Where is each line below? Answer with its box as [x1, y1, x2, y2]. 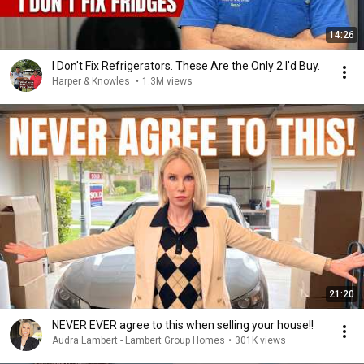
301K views [235, 335, 286, 346]
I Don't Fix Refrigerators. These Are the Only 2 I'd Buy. [52, 59, 320, 72]
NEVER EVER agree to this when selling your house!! [119, 318, 314, 331]
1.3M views [142, 76, 193, 87]
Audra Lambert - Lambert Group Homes [52, 335, 225, 346]
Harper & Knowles [52, 76, 132, 87]
